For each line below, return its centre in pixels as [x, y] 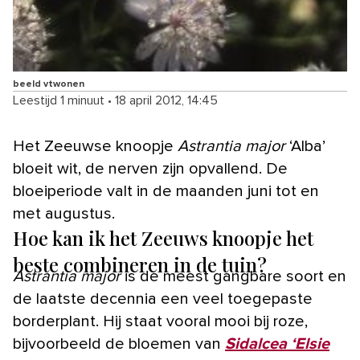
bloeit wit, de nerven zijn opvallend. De [150, 169]
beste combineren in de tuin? [140, 265]
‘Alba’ [307, 147]
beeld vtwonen [49, 85]
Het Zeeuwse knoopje [101, 147]
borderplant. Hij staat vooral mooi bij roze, [160, 322]
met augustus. [64, 214]
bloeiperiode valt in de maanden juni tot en [166, 192]
